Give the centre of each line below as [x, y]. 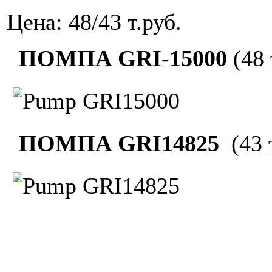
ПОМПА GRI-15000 [120, 59]
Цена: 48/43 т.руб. [94, 22]
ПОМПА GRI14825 [116, 144]
